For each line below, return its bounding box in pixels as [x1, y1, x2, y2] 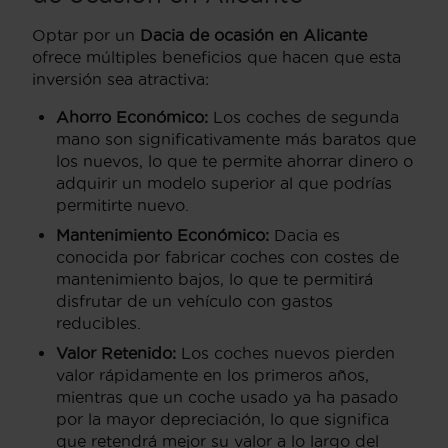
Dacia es [269, 225, 340, 244]
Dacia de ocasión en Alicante [140, 25, 367, 44]
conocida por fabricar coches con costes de [56, 247, 399, 266]
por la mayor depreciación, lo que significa [56, 409, 389, 428]
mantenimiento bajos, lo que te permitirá [56, 269, 373, 288]
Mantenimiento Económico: [56, 225, 269, 244]
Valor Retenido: [56, 343, 176, 362]
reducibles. [56, 313, 141, 332]
